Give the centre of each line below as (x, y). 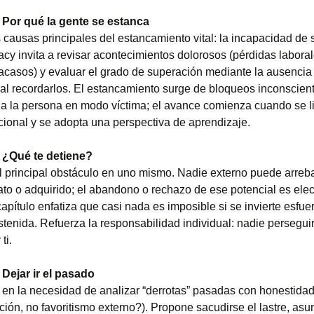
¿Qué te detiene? (47, 156)
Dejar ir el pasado (48, 274)
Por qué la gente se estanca (76, 21)
